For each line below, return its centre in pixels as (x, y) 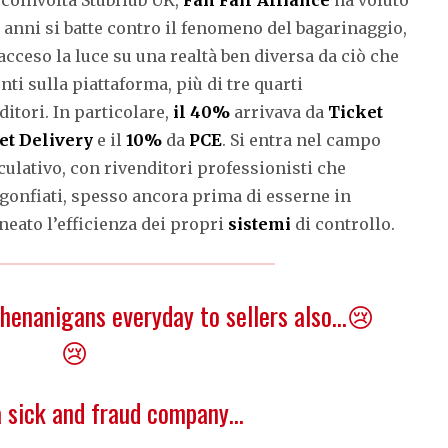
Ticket (355, 111)
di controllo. (345, 223)
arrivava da (279, 111)
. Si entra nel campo (301, 139)
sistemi (261, 223)
